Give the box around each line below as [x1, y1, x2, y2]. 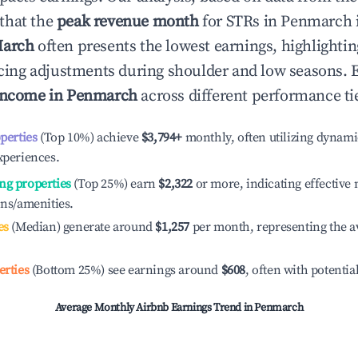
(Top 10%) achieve [37, 129, 139, 145]
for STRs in [198, 12, 281, 32]
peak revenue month [56, 12, 199, 32]
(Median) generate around [8, 219, 153, 235]
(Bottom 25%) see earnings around [29, 262, 221, 278]
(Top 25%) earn [70, 176, 156, 192]
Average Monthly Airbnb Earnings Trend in [54, 300, 255, 315]
